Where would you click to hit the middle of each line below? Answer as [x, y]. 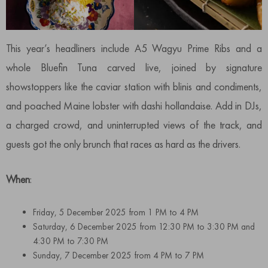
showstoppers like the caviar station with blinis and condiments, [134, 87]
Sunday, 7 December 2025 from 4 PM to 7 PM [118, 256]
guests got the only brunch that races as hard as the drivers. [123, 144]
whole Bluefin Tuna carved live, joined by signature [134, 68]
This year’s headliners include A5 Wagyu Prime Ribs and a [134, 48]
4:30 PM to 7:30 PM [71, 241]
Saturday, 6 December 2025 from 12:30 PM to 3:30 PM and [144, 227]
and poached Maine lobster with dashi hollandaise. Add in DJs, [134, 106]
